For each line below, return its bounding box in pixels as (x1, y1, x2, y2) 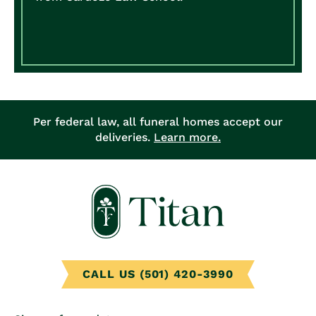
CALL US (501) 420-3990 (82, 267, 234, 281)
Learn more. (154, 130, 221, 144)
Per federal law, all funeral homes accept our (33, 114, 283, 128)
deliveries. (95, 130, 154, 144)
